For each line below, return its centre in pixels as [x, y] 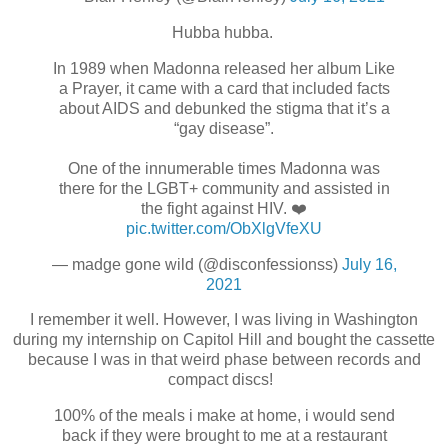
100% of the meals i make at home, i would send [224, 416]
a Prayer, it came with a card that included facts [224, 88]
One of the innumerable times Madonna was [224, 168]
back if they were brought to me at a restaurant [224, 436]
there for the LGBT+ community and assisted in [224, 188]
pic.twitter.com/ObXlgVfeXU [224, 228]
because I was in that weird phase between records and [224, 360]
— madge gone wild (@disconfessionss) [196, 264]
